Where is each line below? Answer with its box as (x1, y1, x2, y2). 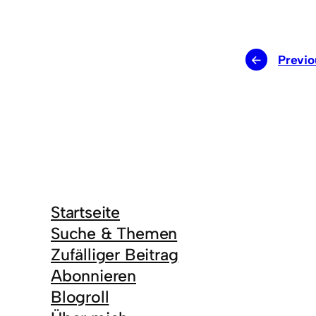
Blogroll (51, 286, 109, 307)
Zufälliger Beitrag (51, 244, 178, 265)
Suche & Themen (51, 223, 178, 243)
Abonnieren (51, 265, 136, 286)
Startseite (51, 202, 120, 222)
